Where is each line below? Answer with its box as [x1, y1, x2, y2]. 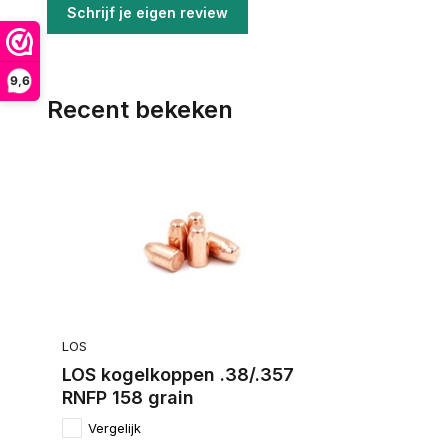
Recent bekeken [47, 95, 233, 124]
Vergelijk [88, 419, 141, 436]
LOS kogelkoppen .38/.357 [62, 363, 294, 385]
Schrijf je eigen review [67, 4, 228, 21]
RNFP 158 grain [62, 386, 194, 408]
